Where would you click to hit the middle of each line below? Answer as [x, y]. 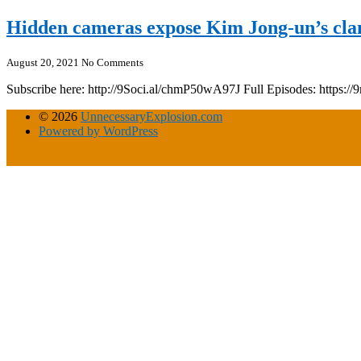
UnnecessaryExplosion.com [151, 116]
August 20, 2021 [43, 62]
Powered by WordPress [98, 131]
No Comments [112, 62]
